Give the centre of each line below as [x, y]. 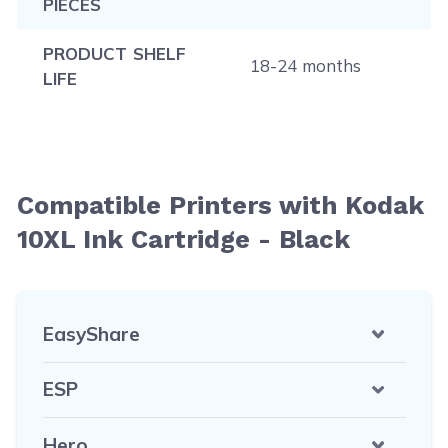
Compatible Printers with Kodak [221, 205]
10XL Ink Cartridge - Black [184, 239]
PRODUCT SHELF [114, 53]
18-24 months [305, 65]
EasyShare [91, 333]
